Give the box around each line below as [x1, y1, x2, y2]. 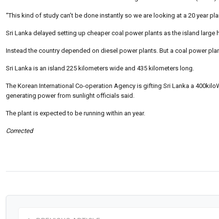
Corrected [6, 127, 33, 134]
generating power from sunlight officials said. [6, 91, 134, 99]
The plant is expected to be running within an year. [6, 109, 145, 117]
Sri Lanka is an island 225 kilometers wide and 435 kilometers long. [6, 64, 194, 72]
